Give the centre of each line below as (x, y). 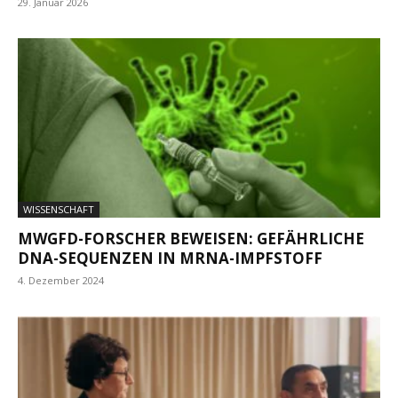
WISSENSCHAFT (59, 209)
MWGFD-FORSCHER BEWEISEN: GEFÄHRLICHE (191, 238)
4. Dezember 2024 (61, 280)
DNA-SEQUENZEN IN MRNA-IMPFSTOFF (170, 258)
